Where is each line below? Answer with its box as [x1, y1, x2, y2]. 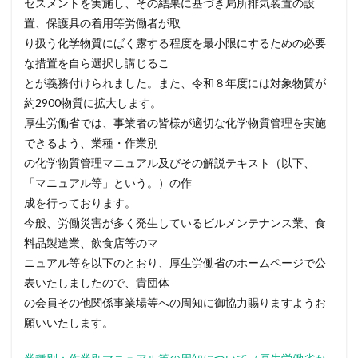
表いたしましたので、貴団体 [24, 276, 169, 289]
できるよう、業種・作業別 [24, 136, 158, 149]
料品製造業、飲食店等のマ [24, 236, 158, 249]
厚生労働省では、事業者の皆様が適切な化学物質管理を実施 [24, 116, 326, 129]
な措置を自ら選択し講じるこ [24, 56, 169, 70]
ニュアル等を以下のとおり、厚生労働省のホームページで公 [24, 256, 326, 269]
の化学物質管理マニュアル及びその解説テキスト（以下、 [24, 156, 315, 169]
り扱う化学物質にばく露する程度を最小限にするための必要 [24, 36, 326, 50]
